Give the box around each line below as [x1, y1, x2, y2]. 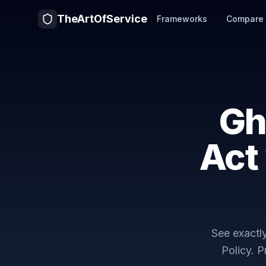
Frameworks [157, 14, 207, 24]
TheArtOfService [57, 12, 147, 25]
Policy [221, 244, 251, 256]
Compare [226, 14, 264, 24]
